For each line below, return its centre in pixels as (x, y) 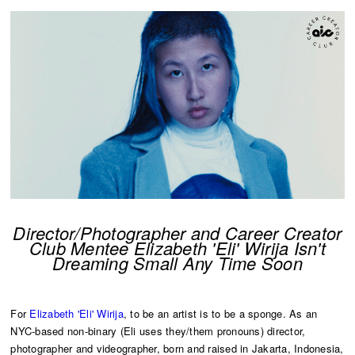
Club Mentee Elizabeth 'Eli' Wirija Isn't (177, 248)
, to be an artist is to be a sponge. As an (220, 314)
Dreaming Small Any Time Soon (177, 263)
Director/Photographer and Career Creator (177, 233)
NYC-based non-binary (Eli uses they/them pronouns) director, (158, 331)
